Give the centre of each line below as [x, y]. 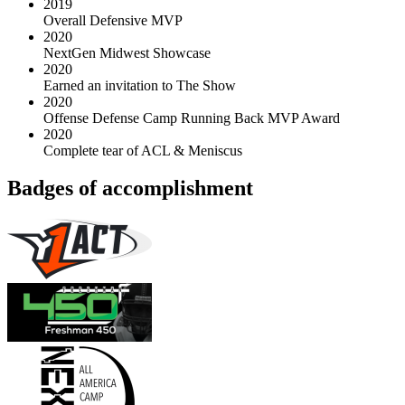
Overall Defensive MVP [113, 20]
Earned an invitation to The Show [140, 85]
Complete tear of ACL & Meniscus [143, 150]
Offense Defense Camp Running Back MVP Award [192, 118]
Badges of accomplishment [130, 188]
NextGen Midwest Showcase [127, 52]
